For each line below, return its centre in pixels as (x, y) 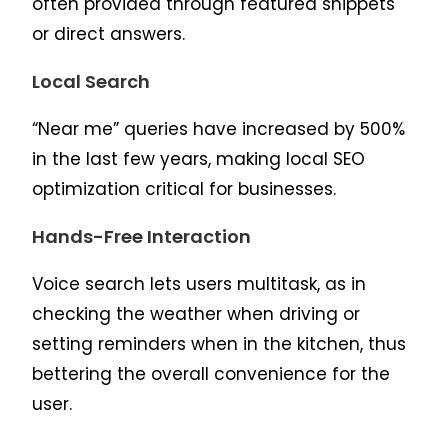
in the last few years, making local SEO (199, 158)
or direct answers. (109, 33)
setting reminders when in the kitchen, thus (219, 343)
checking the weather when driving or (196, 313)
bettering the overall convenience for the (211, 373)
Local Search (91, 81)
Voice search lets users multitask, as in (199, 283)
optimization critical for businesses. (184, 188)
